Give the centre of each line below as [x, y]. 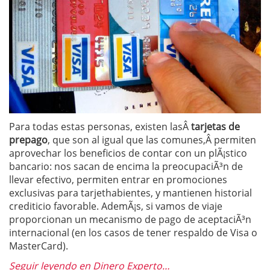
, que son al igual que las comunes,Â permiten [152, 140]
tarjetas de [215, 127]
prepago [28, 140]
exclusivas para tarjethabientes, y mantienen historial [130, 193]
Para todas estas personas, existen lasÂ [100, 127]
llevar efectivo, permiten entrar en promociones [118, 180]
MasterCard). [39, 246]
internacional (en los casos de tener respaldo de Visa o [133, 233]
